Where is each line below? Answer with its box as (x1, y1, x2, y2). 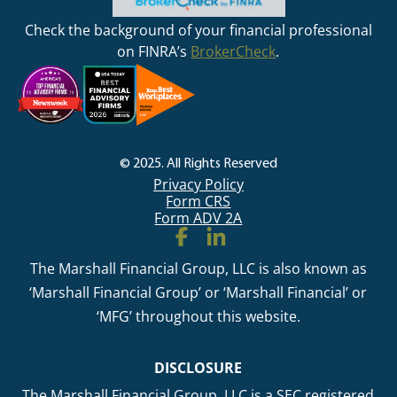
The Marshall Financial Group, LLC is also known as (30, 259, 367, 279)
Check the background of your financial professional (25, 19, 372, 40)
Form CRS (166, 191, 231, 211)
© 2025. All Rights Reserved (120, 156, 277, 171)
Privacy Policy (153, 174, 244, 194)
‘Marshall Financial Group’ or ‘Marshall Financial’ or (29, 283, 368, 303)
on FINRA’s (117, 41, 191, 61)
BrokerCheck (191, 41, 276, 61)
